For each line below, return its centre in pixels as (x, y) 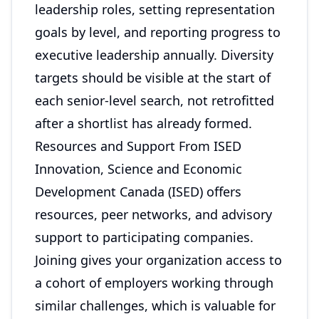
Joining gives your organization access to (158, 260)
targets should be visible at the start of (153, 78)
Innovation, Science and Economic (138, 169)
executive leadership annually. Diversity (154, 55)
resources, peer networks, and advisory (153, 214)
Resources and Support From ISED (138, 146)
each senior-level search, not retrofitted (155, 100)
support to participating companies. (144, 237)
